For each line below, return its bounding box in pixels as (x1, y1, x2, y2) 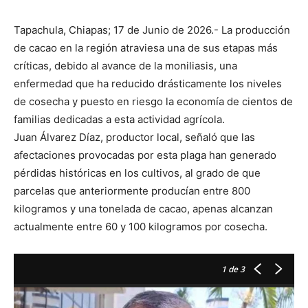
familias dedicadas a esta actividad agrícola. (14, 113, 225, 126)
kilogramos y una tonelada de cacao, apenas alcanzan (14, 202, 273, 216)
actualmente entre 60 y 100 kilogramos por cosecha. (14, 220, 267, 234)
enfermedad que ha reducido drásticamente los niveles (14, 77, 282, 91)
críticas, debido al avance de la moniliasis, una (14, 59, 237, 73)
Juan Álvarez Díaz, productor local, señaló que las (14, 131, 255, 144)
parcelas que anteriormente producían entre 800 (14, 184, 250, 198)
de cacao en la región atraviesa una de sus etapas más (14, 41, 278, 55)
